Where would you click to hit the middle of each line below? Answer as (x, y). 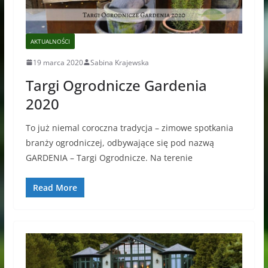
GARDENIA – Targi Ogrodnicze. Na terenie (109, 157)
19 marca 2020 (58, 62)
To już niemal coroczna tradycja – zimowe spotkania (129, 127)
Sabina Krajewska (119, 62)
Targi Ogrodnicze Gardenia (116, 85)
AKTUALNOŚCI (50, 41)
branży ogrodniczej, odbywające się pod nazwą (120, 142)
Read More (55, 187)
